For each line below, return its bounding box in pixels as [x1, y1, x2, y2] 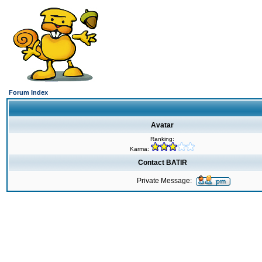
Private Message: [137, 177, 192, 185]
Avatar [151, 121, 174, 129]
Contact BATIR [137, 158, 187, 167]
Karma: [129, 146, 151, 152]
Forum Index [9, 89, 48, 96]
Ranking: [150, 136, 174, 142]
